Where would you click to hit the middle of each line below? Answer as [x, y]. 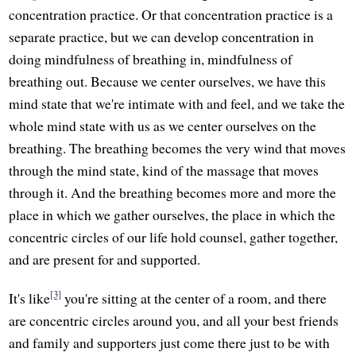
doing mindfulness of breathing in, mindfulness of [151, 59]
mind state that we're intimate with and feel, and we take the [177, 104]
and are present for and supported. [105, 259]
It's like [30, 298]
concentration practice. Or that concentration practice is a [171, 15]
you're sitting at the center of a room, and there [194, 298]
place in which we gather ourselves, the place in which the [172, 215]
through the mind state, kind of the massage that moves [164, 170]
